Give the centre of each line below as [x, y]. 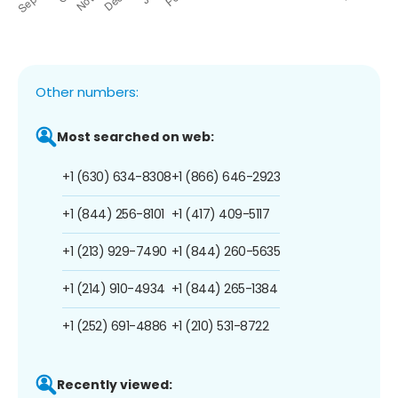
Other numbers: [87, 92]
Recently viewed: [115, 384]
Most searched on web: [135, 136]
